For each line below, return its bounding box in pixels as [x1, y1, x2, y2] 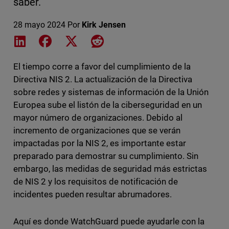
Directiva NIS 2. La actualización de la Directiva [13, 74, 193, 85]
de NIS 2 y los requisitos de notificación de [13, 176, 178, 187]
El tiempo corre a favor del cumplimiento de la [13, 61, 191, 72]
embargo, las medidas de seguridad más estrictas [13, 164, 208, 174]
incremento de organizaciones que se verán [13, 125, 181, 136]
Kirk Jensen [81, 20, 126, 30]
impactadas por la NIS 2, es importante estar [13, 138, 187, 149]
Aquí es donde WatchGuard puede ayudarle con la [13, 216, 205, 227]
